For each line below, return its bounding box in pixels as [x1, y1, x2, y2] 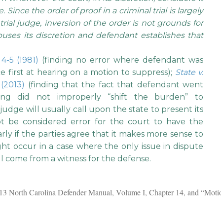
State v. [175, 68, 204, 77]
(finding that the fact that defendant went [25, 80, 204, 90]
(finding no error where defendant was [38, 55, 204, 65]
